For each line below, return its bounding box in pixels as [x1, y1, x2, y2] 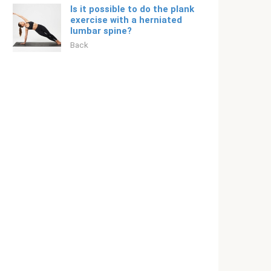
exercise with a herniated [70, 15, 182, 25]
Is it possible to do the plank [70, 4, 194, 15]
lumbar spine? [70, 25, 132, 36]
